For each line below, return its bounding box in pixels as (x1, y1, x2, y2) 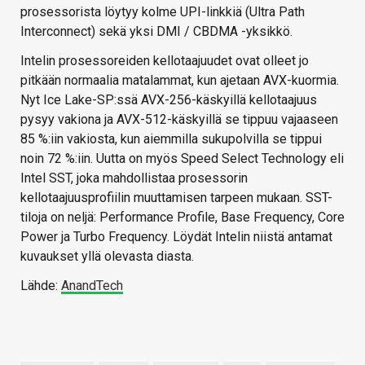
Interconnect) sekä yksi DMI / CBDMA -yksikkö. (20, 23, 292, 39)
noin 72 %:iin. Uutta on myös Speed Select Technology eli (20, 150, 344, 166)
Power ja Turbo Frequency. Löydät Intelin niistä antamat (20, 228, 332, 244)
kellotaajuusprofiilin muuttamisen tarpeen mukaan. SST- (20, 189, 332, 205)
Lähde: (20, 277, 61, 293)
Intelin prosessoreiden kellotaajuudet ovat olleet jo (20, 52, 309, 68)
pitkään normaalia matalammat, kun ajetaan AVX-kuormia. (20, 72, 339, 88)
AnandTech (61, 277, 123, 293)
